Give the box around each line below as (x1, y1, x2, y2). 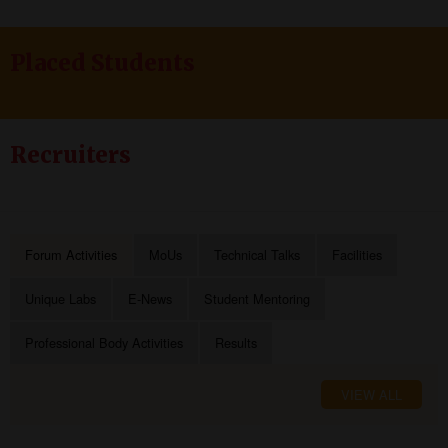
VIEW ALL (341, 384, 402, 404)
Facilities (332, 244, 382, 264)
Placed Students (10, 48, 195, 77)
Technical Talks (214, 244, 300, 264)
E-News (128, 288, 172, 308)
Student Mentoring (204, 288, 310, 308)
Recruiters (10, 140, 131, 169)
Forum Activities (25, 244, 117, 264)
